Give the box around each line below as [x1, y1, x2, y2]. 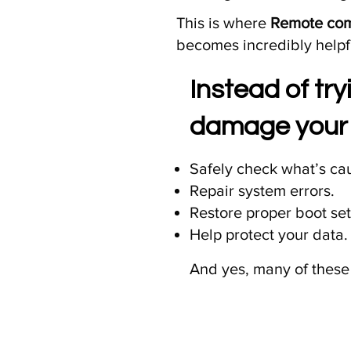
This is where [175, 13, 270, 31]
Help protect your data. [190, 226, 349, 244]
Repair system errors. [190, 182, 335, 200]
